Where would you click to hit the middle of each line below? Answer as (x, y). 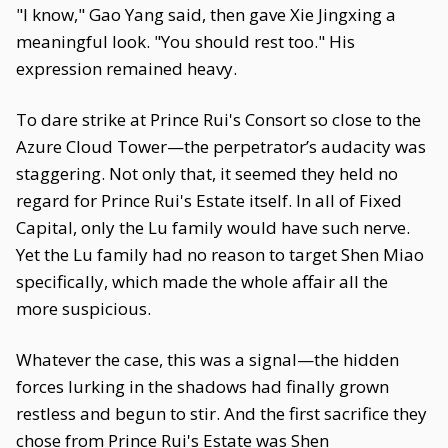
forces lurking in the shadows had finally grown (202, 386)
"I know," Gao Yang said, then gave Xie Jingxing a (206, 14)
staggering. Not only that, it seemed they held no (207, 173)
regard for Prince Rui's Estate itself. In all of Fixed (209, 200)
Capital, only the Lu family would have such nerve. (213, 227)
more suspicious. (83, 308)
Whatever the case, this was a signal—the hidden (207, 359)
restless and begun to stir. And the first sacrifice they (221, 413)
